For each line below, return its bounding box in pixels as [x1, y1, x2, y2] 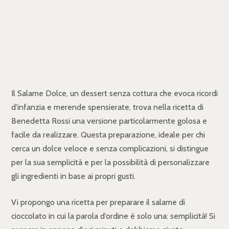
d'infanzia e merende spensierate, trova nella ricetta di [11, 102, 203, 112]
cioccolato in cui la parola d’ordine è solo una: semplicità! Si [11, 211, 215, 221]
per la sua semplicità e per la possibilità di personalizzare [11, 157, 210, 167]
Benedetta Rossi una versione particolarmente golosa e [11, 116, 207, 126]
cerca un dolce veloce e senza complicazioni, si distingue [11, 143, 209, 153]
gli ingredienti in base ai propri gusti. [11, 171, 135, 181]
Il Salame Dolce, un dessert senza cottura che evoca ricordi [11, 88, 218, 98]
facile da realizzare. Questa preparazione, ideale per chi [11, 129, 205, 140]
